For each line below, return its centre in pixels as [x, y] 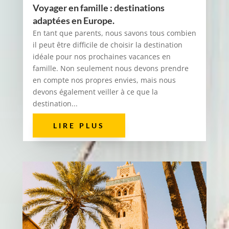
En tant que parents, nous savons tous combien [114, 33]
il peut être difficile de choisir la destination [107, 45]
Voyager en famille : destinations [98, 8]
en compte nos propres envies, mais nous [104, 80]
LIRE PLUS [79, 126]
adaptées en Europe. [73, 21]
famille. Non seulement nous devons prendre [110, 68]
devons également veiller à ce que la [95, 92]
